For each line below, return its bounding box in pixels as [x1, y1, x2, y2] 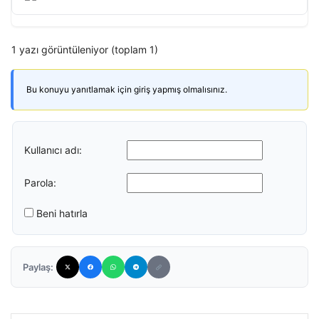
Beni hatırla [36, 207, 88, 219]
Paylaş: [23, 261, 53, 273]
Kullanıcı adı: [24, 143, 82, 156]
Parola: [24, 176, 56, 189]
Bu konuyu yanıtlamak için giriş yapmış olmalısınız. [26, 84, 227, 95]
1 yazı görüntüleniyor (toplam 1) [11, 43, 158, 56]
